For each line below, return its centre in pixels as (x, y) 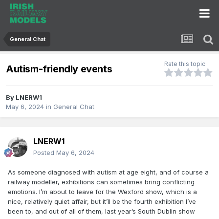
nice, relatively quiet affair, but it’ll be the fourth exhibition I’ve (102, 202)
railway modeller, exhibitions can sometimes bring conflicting (101, 182)
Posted (45, 153)
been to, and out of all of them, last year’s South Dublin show (101, 211)
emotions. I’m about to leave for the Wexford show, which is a (102, 192)
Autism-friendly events (59, 69)
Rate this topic (185, 64)
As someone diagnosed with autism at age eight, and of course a (108, 172)
